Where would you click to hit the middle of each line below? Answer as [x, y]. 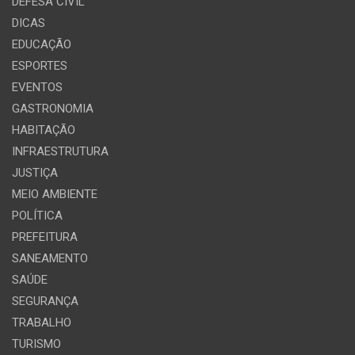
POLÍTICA [37, 216]
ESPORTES [40, 66]
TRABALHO [42, 323]
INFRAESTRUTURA [60, 152]
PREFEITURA [45, 237]
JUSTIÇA [35, 173]
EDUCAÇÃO [42, 45]
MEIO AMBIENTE [55, 195]
